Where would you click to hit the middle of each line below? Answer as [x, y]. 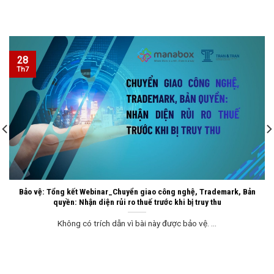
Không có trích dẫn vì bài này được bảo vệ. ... [137, 223]
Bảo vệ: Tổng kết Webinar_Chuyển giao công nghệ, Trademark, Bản [137, 191]
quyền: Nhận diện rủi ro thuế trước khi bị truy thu [137, 202]
